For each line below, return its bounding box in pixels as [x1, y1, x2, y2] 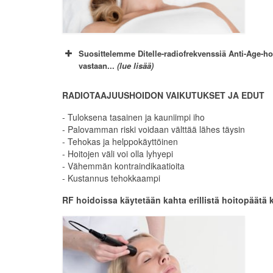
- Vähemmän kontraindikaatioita [62, 159, 185, 172]
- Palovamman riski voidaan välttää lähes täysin [62, 122, 245, 135]
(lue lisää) [117, 59, 154, 71]
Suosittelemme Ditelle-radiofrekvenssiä [79, 47, 229, 59]
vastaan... [79, 59, 117, 71]
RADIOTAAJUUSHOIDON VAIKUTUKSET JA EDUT [62, 88, 264, 101]
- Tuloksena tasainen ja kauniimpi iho [62, 110, 205, 123]
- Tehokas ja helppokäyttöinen [62, 135, 178, 147]
